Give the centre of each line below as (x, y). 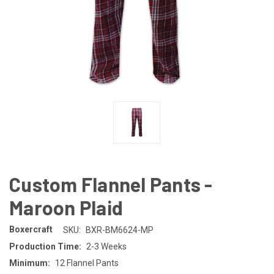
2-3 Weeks (106, 246)
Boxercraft (31, 230)
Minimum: (30, 263)
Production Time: (45, 246)
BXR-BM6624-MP (119, 230)
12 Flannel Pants (87, 263)
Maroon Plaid (66, 207)
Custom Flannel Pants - (111, 184)
